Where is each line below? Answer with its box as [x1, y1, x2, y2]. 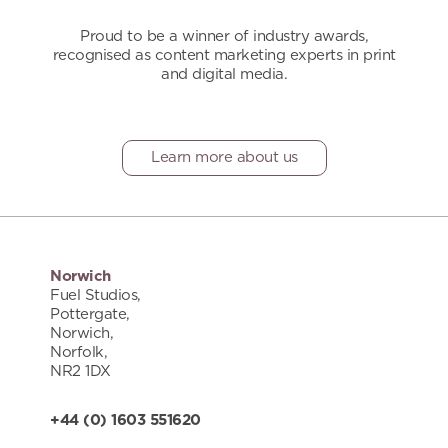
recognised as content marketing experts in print [52, 47, 396, 63]
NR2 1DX [50, 363, 111, 379]
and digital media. [161, 66, 287, 82]
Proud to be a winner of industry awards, [80, 28, 368, 44]
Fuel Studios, [50, 287, 141, 303]
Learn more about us [150, 149, 298, 165]
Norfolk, [50, 344, 107, 360]
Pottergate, [50, 306, 130, 322]
